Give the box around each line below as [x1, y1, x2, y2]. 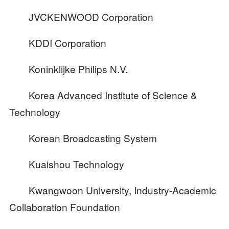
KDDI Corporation [9, 36, 106, 50]
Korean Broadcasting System [9, 130, 157, 145]
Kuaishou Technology [9, 156, 124, 171]
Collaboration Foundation [9, 199, 120, 214]
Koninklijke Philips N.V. [9, 62, 128, 76]
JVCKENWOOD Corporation [9, 10, 153, 24]
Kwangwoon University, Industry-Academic [9, 182, 216, 197]
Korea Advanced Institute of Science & [9, 87, 197, 102]
